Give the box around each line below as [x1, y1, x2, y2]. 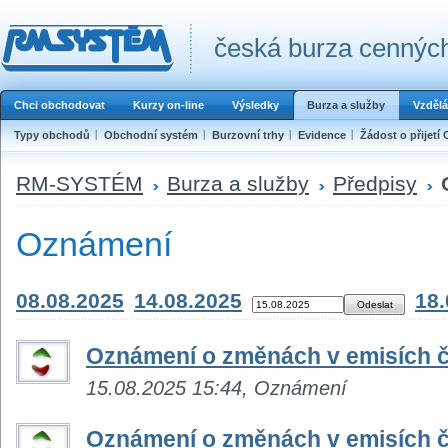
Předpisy [333, 171, 417, 195]
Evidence [298, 129, 346, 141]
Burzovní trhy [212, 129, 284, 141]
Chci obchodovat [14, 99, 105, 111]
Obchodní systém [104, 129, 198, 141]
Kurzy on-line [133, 99, 204, 111]
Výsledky [232, 99, 279, 111]
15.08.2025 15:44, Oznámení [86, 376, 347, 399]
